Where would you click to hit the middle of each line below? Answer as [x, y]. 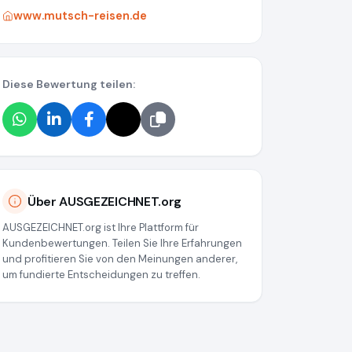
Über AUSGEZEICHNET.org [104, 201]
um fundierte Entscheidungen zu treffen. [101, 275]
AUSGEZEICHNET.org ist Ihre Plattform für [101, 228]
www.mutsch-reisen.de [80, 16]
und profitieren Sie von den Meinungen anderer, [120, 259]
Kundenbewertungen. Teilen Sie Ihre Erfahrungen [122, 244]
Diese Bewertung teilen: [69, 84]
